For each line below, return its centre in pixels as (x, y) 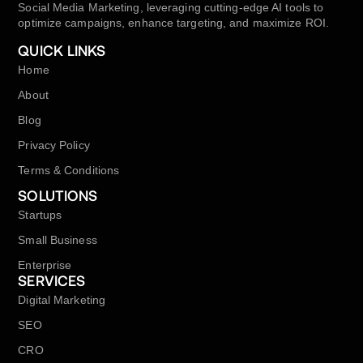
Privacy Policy (54, 145)
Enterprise (45, 265)
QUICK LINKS (62, 52)
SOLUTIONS (58, 197)
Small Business (58, 239)
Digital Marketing (62, 299)
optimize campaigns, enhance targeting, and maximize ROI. (173, 23)
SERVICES (52, 282)
